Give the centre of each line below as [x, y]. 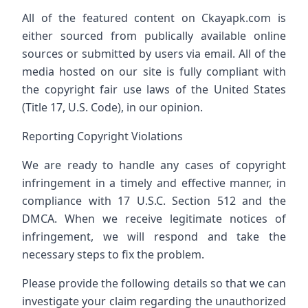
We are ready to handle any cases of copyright [154, 165]
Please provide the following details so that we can [154, 283]
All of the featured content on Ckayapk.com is [154, 18]
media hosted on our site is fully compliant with [154, 71]
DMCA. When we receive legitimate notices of [154, 219]
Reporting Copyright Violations [102, 136]
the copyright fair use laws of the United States [154, 89]
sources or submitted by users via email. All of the [154, 54]
